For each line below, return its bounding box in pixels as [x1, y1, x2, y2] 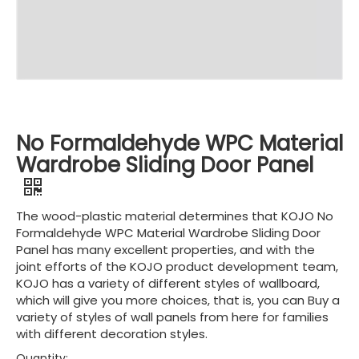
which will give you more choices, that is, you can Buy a [16, 292, 340, 309]
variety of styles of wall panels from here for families [16, 309, 329, 325]
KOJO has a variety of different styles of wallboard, [16, 275, 320, 292]
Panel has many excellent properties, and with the [16, 241, 315, 258]
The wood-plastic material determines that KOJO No [16, 208, 333, 224]
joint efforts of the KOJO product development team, [16, 258, 338, 275]
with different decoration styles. [16, 325, 208, 342]
